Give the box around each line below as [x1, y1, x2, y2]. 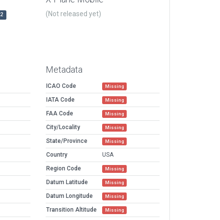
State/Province [46, 137, 87, 145]
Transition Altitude [46, 206, 97, 214]
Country [46, 151, 67, 159]
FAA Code [46, 110, 73, 117]
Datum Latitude [46, 179, 88, 186]
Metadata [46, 64, 82, 75]
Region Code [46, 165, 81, 172]
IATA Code [46, 96, 75, 104]
